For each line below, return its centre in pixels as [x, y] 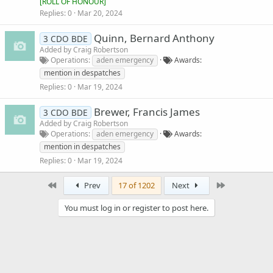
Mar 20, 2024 [100, 13]
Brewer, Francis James [147, 112]
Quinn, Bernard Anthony [154, 38]
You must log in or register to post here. [136, 207]
